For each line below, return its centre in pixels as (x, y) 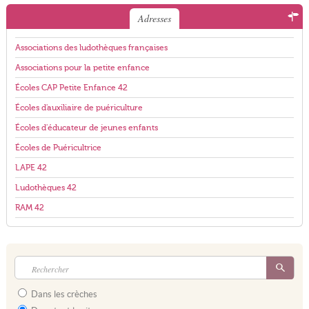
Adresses (154, 18)
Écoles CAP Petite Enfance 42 (71, 88)
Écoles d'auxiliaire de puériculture (79, 108)
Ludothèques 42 (46, 188)
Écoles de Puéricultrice (58, 148)
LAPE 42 (31, 168)
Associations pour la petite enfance (82, 68)
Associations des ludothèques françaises (91, 48)
